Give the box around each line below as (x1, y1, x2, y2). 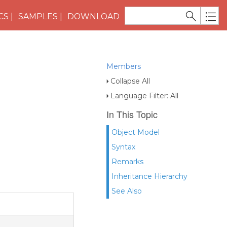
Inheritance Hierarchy (111, 172, 187, 181)
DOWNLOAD (67, 11, 120, 21)
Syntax (111, 142, 135, 152)
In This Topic (106, 107, 158, 121)
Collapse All (110, 77, 150, 86)
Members (106, 62, 141, 71)
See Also (111, 186, 142, 196)
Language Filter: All (110, 91, 178, 100)
